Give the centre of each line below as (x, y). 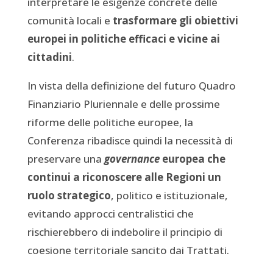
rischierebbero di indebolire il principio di (125, 232)
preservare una (66, 158)
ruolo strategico (69, 195)
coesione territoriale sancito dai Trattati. (128, 250)
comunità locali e (70, 20)
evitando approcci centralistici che (110, 213)
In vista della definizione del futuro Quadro (131, 85)
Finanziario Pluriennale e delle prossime (123, 104)
